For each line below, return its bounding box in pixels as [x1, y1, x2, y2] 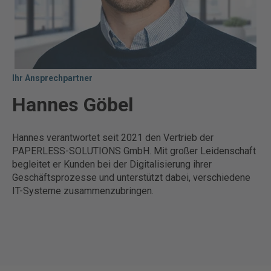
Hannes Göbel [12, 93, 138, 116]
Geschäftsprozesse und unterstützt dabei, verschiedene [12, 172, 250, 184]
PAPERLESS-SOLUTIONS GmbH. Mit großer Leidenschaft [12, 145, 256, 157]
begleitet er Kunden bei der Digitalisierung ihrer [12, 158, 212, 171]
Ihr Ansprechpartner [12, 73, 93, 83]
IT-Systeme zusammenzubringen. [12, 185, 154, 197]
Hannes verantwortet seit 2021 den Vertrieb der [12, 132, 214, 144]
